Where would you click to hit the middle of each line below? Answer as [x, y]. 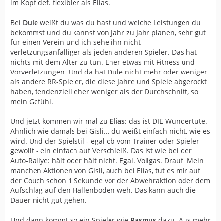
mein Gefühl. [32, 101]
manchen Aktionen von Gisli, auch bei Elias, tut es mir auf [105, 170]
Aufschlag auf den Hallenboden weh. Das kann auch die [103, 190]
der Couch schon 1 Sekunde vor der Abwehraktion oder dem [110, 180]
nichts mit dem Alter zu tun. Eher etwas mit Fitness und [103, 62]
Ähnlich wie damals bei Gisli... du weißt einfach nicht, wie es [110, 131]
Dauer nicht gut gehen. [49, 200]
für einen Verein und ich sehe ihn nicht [75, 42]
